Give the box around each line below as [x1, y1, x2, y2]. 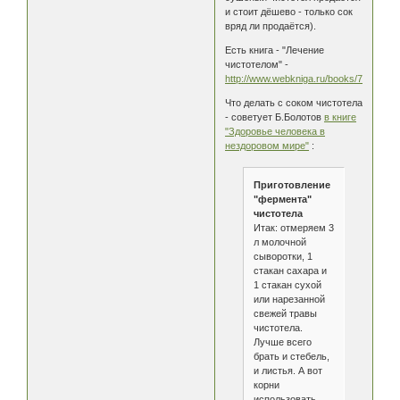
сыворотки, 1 [253, 250, 312, 262]
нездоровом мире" [225, 140, 310, 152]
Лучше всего [253, 336, 312, 347]
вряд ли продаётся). [225, 21, 317, 32]
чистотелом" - [225, 59, 289, 71]
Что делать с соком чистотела [225, 97, 363, 109]
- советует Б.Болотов [225, 112, 325, 123]
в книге [324, 112, 357, 123]
